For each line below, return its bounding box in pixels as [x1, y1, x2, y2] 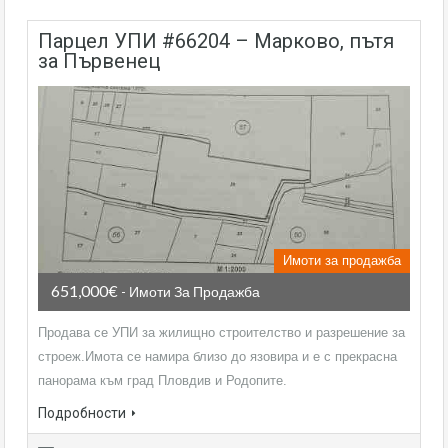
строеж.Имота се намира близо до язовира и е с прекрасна [38, 348, 397, 364]
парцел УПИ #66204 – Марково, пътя [38, 29, 53, 53]
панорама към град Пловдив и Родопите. [38, 372, 287, 388]
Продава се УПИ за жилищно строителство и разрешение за [38, 324, 405, 340]
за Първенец [38, 49, 160, 73]
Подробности [38, 404, 126, 421]
